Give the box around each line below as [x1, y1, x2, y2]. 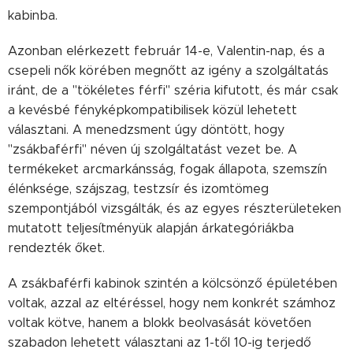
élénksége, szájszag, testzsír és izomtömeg [8, 181, 269, 196]
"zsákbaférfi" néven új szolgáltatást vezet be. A [8, 142, 297, 157]
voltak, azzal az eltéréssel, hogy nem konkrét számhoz [8, 295, 336, 310]
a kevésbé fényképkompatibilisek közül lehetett [8, 102, 297, 117]
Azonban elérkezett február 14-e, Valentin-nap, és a [8, 43, 325, 58]
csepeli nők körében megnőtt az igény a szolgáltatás [8, 63, 329, 78]
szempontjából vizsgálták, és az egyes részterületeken [8, 201, 341, 216]
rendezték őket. [8, 240, 105, 255]
